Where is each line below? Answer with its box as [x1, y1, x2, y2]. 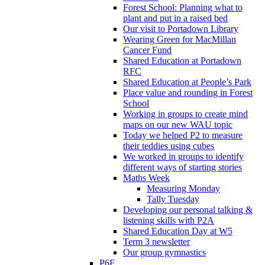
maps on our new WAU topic [123, 119, 232, 130]
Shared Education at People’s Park [123, 76, 251, 87]
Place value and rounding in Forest [123, 87, 253, 98]
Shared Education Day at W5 [123, 225, 232, 236]
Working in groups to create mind [123, 108, 248, 119]
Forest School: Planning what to [123, 2, 243, 12]
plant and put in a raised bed [123, 12, 228, 23]
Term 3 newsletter [123, 236, 190, 247]
